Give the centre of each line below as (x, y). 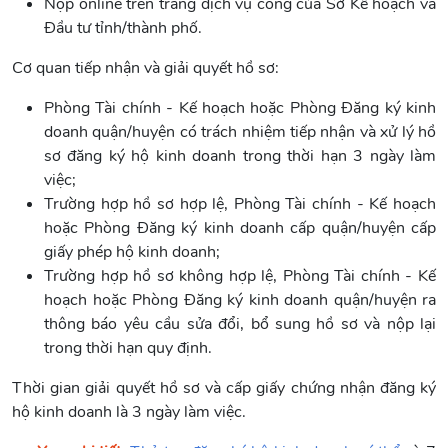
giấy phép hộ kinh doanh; (132, 252)
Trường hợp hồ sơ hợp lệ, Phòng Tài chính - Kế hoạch (240, 204)
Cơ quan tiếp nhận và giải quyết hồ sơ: (147, 68)
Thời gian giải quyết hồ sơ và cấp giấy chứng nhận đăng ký (224, 388)
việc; (60, 180)
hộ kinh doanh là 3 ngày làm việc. (129, 412)
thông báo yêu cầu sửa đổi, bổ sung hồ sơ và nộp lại (240, 324)
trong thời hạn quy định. (128, 348)
